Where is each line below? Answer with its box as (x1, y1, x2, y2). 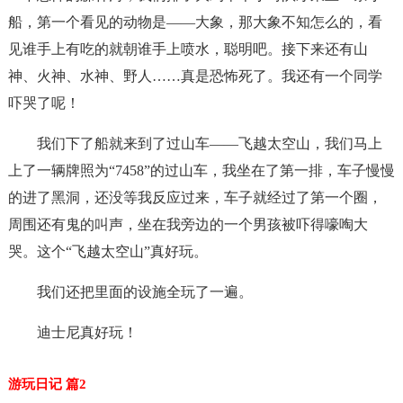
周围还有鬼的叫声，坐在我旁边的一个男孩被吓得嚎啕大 (7, 217, 368, 232)
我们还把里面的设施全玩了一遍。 (36, 284, 253, 300)
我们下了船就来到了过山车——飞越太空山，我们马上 (36, 136, 382, 151)
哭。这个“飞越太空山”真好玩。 (7, 244, 208, 259)
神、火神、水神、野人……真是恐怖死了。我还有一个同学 (7, 68, 382, 84)
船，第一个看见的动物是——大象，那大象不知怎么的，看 (7, 14, 382, 30)
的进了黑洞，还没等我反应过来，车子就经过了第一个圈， (7, 190, 382, 205)
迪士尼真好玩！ (36, 325, 138, 340)
